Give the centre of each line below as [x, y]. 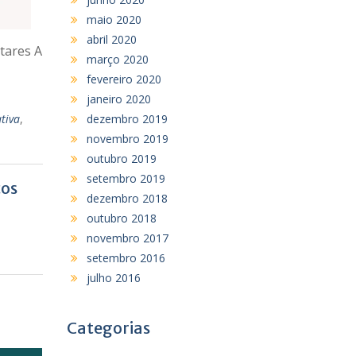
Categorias [108, 327]
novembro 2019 [127, 138]
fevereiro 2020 [124, 79]
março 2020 [117, 59]
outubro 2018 [121, 218]
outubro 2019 [121, 158]
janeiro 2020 [118, 99]
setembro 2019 [126, 178]
